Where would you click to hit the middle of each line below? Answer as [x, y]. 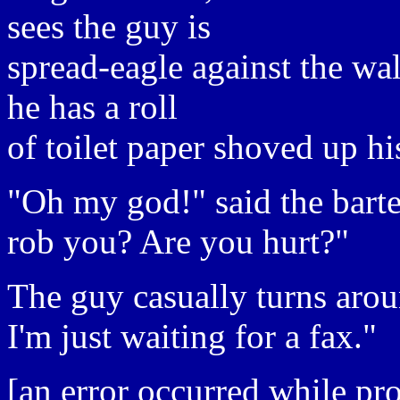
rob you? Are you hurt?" [178, 242]
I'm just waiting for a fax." [192, 336]
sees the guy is [109, 26]
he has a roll [92, 107]
